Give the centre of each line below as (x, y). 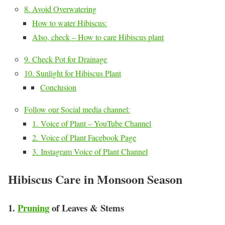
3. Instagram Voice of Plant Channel (90, 152)
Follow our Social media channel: (77, 109)
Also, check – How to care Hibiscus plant (98, 37)
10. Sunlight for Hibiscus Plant (73, 73)
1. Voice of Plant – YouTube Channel (92, 124)
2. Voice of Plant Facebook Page (84, 138)
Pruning (33, 207)
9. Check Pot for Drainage (66, 59)
